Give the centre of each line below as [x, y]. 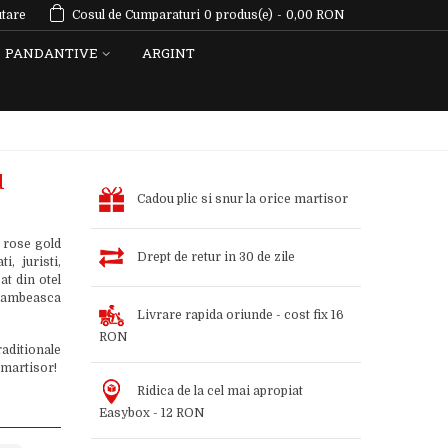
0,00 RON [315, 15]
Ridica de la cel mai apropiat [219, 390]
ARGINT [168, 53]
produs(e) [244, 15]
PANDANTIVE [51, 53]
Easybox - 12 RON [151, 413]
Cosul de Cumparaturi [136, 15]
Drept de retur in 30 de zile [215, 256]
